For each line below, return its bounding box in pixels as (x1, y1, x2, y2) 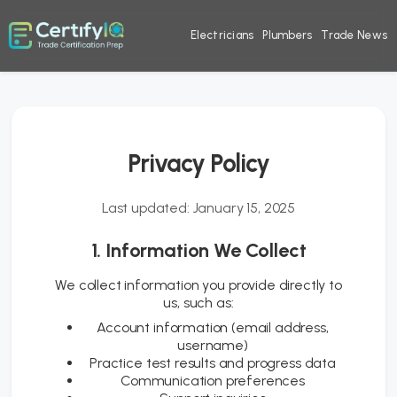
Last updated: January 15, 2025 (101, 199, 296, 216)
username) (177, 337, 248, 354)
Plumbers (262, 28, 313, 42)
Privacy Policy (128, 148, 269, 178)
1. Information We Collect (90, 238, 307, 262)
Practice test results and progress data (90, 354, 336, 371)
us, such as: (163, 294, 234, 311)
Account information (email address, (97, 319, 329, 336)
